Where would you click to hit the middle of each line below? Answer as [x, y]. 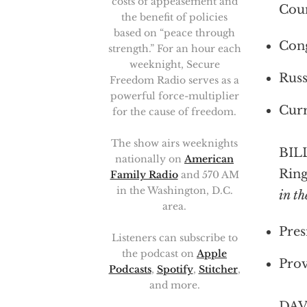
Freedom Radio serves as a [174, 80]
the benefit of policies [174, 17]
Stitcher [218, 269]
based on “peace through [174, 33]
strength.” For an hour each [174, 49]
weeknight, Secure [174, 64]
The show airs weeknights [174, 143]
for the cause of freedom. [174, 112]
